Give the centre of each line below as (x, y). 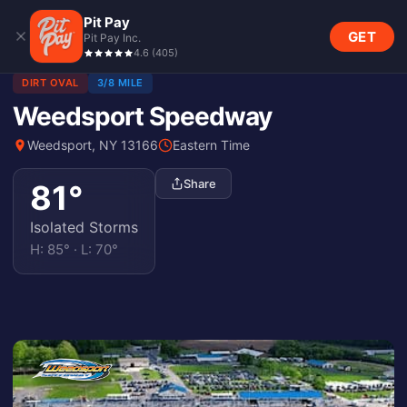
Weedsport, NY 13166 (93, 145)
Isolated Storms (84, 227)
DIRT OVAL (50, 83)
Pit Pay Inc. (112, 38)
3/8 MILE (120, 83)
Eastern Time (211, 145)
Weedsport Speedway (142, 116)
